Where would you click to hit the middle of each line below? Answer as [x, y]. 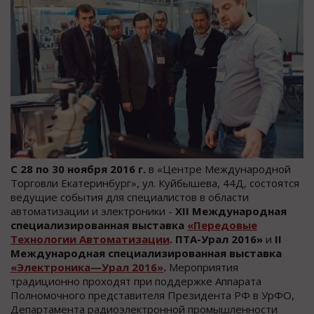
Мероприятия [204, 267]
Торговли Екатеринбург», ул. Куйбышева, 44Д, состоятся [155, 183]
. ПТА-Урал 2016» [216, 239]
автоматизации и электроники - [93, 211]
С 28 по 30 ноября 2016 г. [78, 169]
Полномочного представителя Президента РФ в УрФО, [152, 295]
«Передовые [222, 225]
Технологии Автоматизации [90, 239]
